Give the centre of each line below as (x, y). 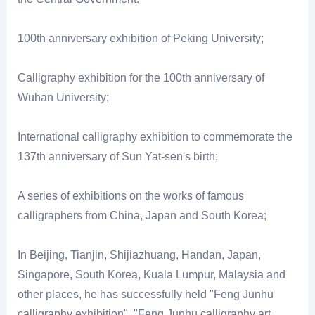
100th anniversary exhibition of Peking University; (141, 39)
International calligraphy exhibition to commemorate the (155, 137)
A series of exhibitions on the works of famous (131, 196)
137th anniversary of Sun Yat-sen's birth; (118, 157)
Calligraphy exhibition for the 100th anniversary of (141, 78)
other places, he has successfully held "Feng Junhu (146, 295)
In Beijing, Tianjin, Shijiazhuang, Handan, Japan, (139, 255)
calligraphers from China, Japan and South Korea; (142, 216)
